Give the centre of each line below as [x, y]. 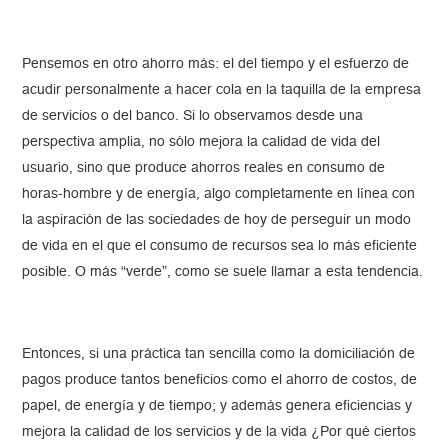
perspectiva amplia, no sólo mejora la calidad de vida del [201, 142]
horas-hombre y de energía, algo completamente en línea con [219, 194]
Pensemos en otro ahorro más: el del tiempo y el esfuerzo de [216, 64]
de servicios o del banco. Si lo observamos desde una [193, 116]
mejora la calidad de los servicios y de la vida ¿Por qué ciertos [219, 432]
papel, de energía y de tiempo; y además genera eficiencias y [217, 406]
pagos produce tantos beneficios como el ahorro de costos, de [220, 380]
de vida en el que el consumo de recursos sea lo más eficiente [220, 246]
